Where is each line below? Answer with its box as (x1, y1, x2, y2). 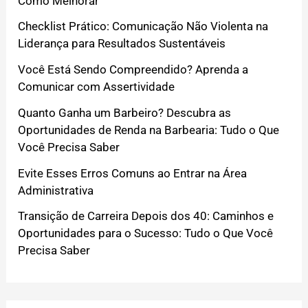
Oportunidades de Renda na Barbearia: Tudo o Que (18, 122, 280, 137)
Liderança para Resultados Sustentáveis (18, 36, 226, 51)
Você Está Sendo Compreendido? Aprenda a (18, 63, 249, 77)
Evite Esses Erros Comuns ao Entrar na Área (18, 166, 247, 180)
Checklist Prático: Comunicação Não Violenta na (18, 19, 269, 34)
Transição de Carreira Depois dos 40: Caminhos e (18, 209, 274, 223)
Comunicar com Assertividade (18, 80, 175, 94)
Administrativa (18, 183, 94, 197)
